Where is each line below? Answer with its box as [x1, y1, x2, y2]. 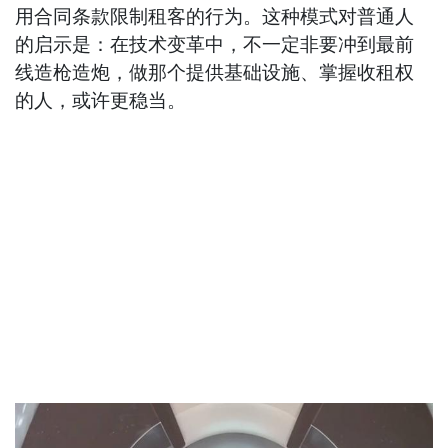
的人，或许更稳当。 [15, 89, 187, 113]
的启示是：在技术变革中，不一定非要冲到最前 [15, 33, 415, 57]
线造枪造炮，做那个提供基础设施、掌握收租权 [15, 61, 415, 85]
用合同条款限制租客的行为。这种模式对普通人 [15, 5, 415, 29]
